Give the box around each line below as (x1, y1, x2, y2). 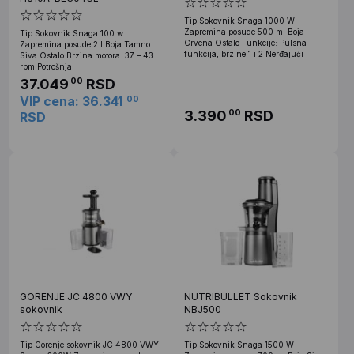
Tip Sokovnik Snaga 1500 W (184, 339, 294, 349)
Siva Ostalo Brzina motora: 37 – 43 (20, 50, 153, 60)
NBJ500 (184, 303, 221, 315)
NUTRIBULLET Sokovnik (184, 290, 297, 303)
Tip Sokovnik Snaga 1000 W (184, 15, 295, 25)
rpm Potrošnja (20, 61, 72, 71)
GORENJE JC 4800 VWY (20, 290, 132, 303)
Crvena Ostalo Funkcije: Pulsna (184, 37, 307, 47)
